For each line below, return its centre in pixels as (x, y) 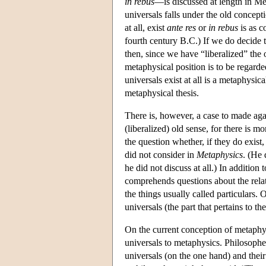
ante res (181, 27)
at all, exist (146, 27)
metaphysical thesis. (162, 93)
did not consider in (161, 154)
